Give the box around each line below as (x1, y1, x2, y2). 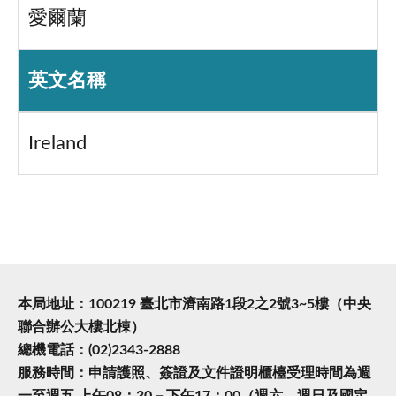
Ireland (27, 134, 87, 154)
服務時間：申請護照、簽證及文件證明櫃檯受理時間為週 (18, 366, 371, 381)
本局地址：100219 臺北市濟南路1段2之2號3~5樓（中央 (18, 297, 371, 312)
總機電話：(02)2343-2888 (18, 343, 180, 358)
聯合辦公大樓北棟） (18, 320, 145, 335)
